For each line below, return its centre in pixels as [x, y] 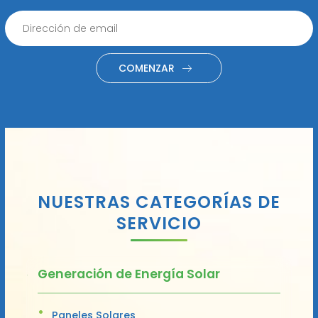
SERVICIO [159, 223]
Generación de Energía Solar [128, 274]
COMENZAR [146, 68]
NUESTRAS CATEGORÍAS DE [159, 202]
